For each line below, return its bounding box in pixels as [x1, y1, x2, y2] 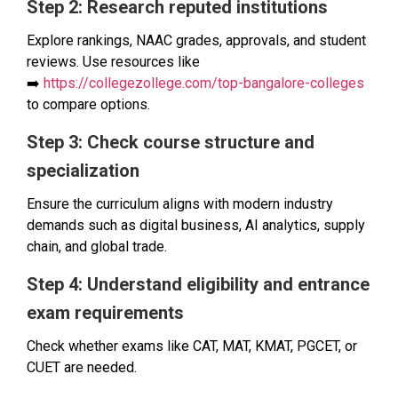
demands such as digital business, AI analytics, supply [27, 217, 365, 235]
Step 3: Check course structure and [27, 131, 314, 154]
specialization [27, 160, 139, 182]
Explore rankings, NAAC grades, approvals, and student [27, 31, 366, 49]
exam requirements [27, 302, 184, 324]
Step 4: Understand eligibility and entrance [27, 274, 370, 296]
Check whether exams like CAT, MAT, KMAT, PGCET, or [27, 338, 357, 355]
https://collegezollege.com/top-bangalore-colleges [44, 74, 364, 92]
